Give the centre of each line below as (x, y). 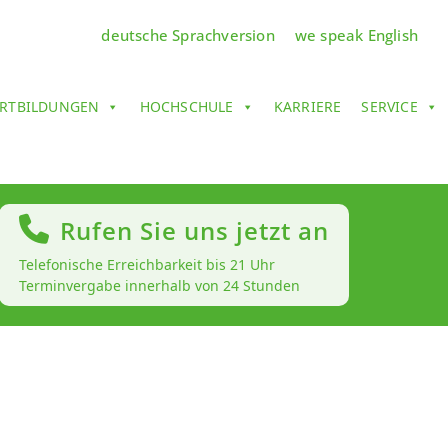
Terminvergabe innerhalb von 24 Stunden (159, 286)
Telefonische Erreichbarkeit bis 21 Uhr (147, 265)
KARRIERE (307, 107)
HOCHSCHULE (186, 107)
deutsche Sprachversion (188, 35)
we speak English (356, 35)
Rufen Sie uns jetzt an (194, 231)
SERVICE (389, 107)
